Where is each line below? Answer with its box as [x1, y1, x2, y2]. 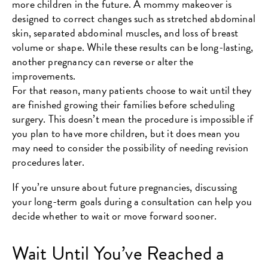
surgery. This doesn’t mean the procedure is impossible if [12, 110, 254, 127]
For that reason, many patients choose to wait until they [12, 81, 252, 98]
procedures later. [12, 153, 85, 170]
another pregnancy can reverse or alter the [12, 53, 194, 69]
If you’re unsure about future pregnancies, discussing [12, 178, 237, 195]
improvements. [12, 67, 76, 84]
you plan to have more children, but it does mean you [12, 124, 240, 141]
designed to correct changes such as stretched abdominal [12, 10, 255, 26]
